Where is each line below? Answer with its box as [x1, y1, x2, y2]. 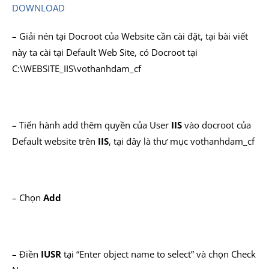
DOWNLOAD [12, 2, 65, 14]
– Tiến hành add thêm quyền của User [12, 119, 171, 131]
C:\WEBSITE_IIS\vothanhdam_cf [12, 62, 141, 74]
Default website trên [12, 135, 98, 147]
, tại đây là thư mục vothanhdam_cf [109, 135, 255, 147]
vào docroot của [182, 119, 251, 131]
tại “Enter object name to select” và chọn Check [61, 248, 256, 260]
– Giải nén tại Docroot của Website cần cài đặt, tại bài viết [12, 30, 248, 42]
